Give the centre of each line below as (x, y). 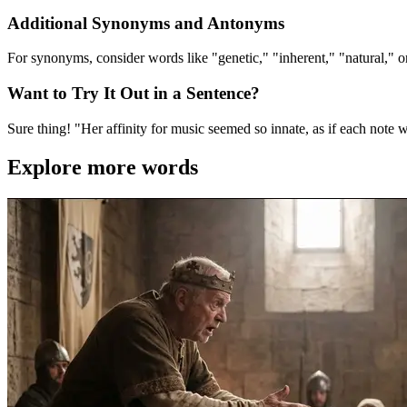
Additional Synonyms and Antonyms (146, 23)
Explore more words (103, 167)
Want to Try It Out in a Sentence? (134, 94)
